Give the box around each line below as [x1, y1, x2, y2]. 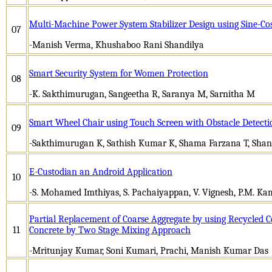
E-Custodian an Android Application [29, 166, 172, 177]
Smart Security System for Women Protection [29, 67, 208, 79]
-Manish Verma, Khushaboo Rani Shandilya [29, 39, 204, 50]
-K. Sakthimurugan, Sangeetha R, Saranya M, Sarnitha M [29, 88, 255, 100]
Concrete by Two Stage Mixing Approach [29, 224, 191, 236]
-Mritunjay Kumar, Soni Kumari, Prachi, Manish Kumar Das [29, 245, 268, 256]
